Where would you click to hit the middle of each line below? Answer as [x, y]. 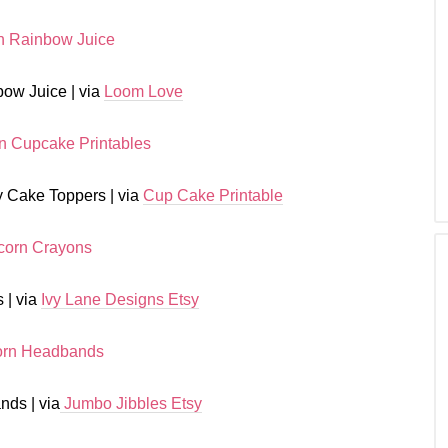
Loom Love [143, 91]
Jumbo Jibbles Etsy [130, 403]
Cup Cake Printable [212, 195]
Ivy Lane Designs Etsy [120, 299]
